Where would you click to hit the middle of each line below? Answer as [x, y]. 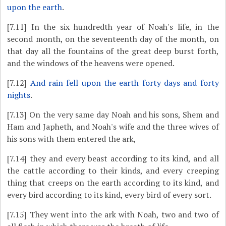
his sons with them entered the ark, [73, 139]
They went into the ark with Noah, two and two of [123, 214]
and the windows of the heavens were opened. [91, 63]
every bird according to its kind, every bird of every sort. [109, 195]
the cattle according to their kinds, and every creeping [113, 171]
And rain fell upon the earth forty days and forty [124, 83]
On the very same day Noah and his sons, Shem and [123, 115]
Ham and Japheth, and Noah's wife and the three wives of [113, 127]
